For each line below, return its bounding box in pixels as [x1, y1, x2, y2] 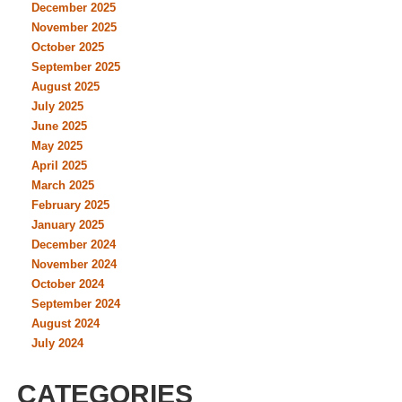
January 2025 [31, 218, 104, 232]
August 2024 [31, 317, 100, 330]
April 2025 [31, 159, 87, 172]
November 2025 [31, 21, 117, 34]
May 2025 [31, 139, 83, 153]
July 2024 [31, 336, 83, 350]
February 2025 [31, 198, 109, 212]
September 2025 [31, 60, 120, 74]
